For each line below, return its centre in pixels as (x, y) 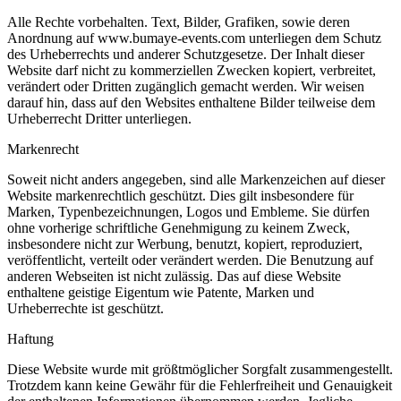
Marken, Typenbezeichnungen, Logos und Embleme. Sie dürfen (188, 212)
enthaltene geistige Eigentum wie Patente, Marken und (161, 292)
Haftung (30, 339)
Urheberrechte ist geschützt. (85, 308)
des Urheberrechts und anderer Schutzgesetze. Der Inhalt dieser (186, 54)
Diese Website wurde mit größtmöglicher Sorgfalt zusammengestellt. (200, 369)
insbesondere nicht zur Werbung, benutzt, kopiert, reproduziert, (185, 244)
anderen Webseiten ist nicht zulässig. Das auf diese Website (174, 276)
